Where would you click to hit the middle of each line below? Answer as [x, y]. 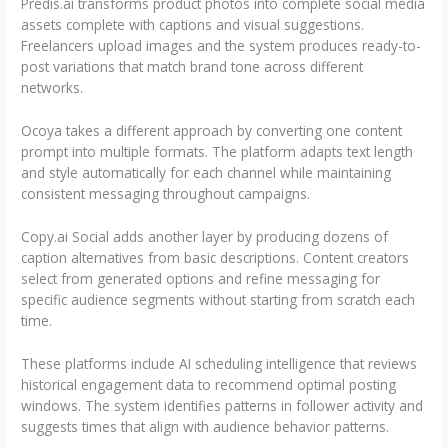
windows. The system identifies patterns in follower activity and [222, 405]
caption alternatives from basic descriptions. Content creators [215, 257]
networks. [52, 87]
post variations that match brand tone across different [192, 66]
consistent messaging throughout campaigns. [166, 193]
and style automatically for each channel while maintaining [206, 172]
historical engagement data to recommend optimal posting [209, 384]
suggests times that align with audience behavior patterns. [205, 426]
